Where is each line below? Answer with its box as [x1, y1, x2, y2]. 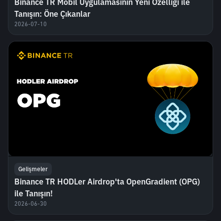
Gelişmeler [18, 165, 48, 173]
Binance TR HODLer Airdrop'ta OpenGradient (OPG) [14, 177, 200, 187]
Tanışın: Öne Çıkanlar [14, 9, 90, 19]
